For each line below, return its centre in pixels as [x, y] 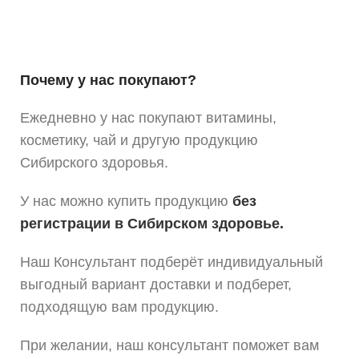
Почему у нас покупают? [108, 80]
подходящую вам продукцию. [119, 307]
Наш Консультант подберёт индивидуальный [171, 262]
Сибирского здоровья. [94, 163]
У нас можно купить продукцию [124, 201]
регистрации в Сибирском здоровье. [152, 224]
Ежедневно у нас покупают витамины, [148, 118]
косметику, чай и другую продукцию [139, 140]
